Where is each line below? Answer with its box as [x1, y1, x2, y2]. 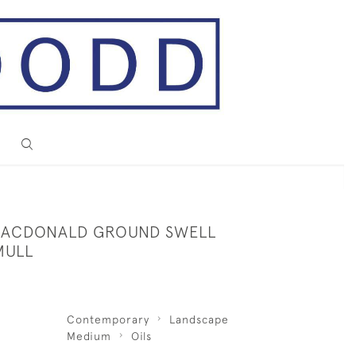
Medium [66, 330, 111, 342]
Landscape [168, 313, 229, 326]
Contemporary [66, 313, 149, 326]
